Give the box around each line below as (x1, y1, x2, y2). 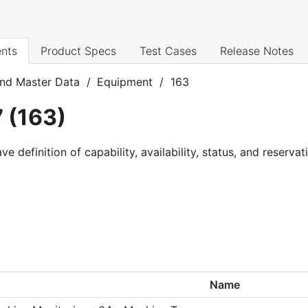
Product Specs (41, 44, 116, 58)
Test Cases (140, 44, 197, 58)
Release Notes (220, 44, 294, 58)
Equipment (97, 75, 153, 89)
